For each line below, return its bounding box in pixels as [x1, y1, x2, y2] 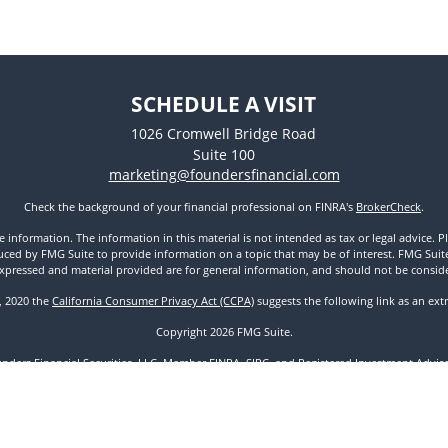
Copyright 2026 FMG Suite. [155, 323, 293, 339]
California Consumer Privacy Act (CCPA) [52, 292, 254, 308]
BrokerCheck [356, 198, 421, 214]
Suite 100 [192, 144, 255, 164]
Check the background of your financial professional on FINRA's [24, 198, 356, 214]
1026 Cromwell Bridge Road [131, 123, 317, 143]
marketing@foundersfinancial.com [108, 164, 340, 184]
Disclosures [195, 385, 253, 401]
